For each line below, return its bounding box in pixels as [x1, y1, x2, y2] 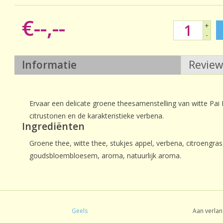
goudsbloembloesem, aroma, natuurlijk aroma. [29, 150, 181, 160]
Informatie [22, 58, 77, 72]
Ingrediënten [22, 119, 85, 133]
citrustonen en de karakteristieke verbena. [29, 111, 164, 121]
